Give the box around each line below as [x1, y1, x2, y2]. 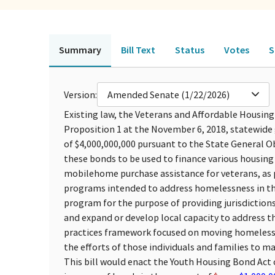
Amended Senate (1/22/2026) [107, 88, 230, 101]
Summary [59, 43, 101, 56]
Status [175, 43, 204, 56]
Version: [64, 88, 97, 101]
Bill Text [121, 43, 155, 56]
